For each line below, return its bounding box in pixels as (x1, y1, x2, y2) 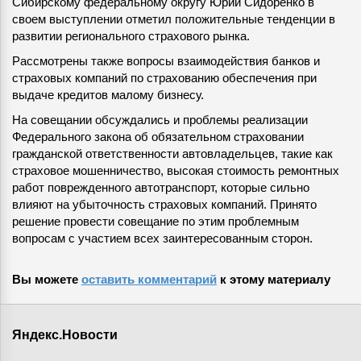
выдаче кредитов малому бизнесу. (12, 88, 204, 102)
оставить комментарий (81, 272, 217, 286)
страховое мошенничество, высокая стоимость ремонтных (12, 164, 339, 177)
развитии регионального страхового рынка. (12, 29, 250, 43)
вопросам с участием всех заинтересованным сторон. (12, 231, 313, 245)
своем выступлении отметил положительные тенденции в (12, 12, 335, 26)
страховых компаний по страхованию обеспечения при (12, 71, 317, 85)
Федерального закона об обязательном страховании (12, 130, 304, 143)
